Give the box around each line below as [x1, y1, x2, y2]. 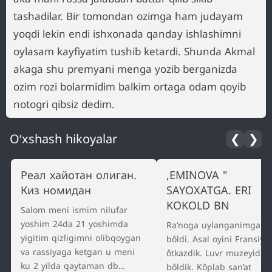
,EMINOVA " [166, 168, 226, 182]
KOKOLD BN [166, 198, 229, 212]
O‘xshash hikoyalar [10, 131, 117, 147]
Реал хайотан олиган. [21, 168, 137, 182]
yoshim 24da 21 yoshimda [21, 218, 128, 229]
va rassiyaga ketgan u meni [21, 246, 135, 257]
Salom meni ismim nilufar [21, 204, 127, 216]
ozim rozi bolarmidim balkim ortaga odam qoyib [13, 80, 246, 93]
